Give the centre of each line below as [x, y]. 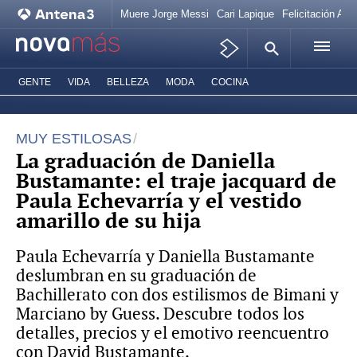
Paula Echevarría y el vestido [159, 201]
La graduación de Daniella [145, 161]
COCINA [230, 82]
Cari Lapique [245, 14]
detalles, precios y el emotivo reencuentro [173, 333]
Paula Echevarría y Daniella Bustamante [165, 256]
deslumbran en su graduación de [136, 275]
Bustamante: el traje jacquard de [176, 181]
